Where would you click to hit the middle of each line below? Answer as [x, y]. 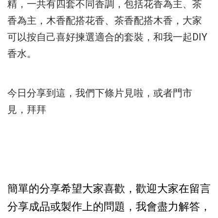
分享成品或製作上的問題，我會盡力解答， [109, 206]
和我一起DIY [180, 37]
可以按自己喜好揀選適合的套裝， [80, 37]
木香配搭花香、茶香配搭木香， [114, 20]
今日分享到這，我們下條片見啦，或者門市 [100, 93]
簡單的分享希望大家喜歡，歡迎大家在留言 [109, 188]
